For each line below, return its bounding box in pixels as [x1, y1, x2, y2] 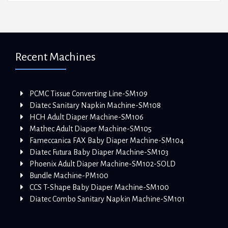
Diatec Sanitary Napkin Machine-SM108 [30, 101, 161, 110]
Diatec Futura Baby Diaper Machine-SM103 [30, 148, 168, 157]
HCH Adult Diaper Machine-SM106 [30, 113, 144, 122]
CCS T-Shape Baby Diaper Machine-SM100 [30, 183, 169, 192]
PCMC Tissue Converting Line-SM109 [30, 90, 148, 98]
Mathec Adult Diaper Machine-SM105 [30, 125, 152, 133]
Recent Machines [15, 51, 96, 64]
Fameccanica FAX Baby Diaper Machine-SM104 [30, 136, 184, 145]
